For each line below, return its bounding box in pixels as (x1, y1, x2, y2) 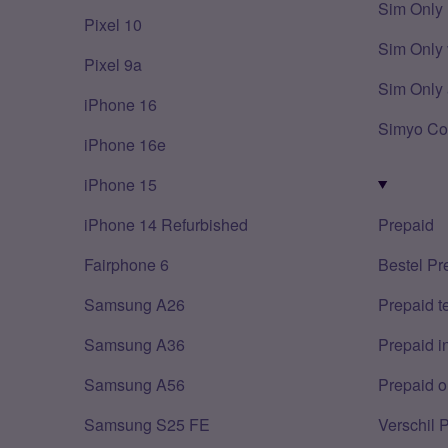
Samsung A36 (84, 333, 185, 356)
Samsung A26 (84, 293, 185, 316)
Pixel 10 (84, 13, 142, 36)
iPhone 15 (84, 173, 157, 196)
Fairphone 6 (84, 253, 169, 276)
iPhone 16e (84, 133, 166, 156)
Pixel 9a (84, 53, 142, 76)
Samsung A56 (84, 373, 185, 396)
